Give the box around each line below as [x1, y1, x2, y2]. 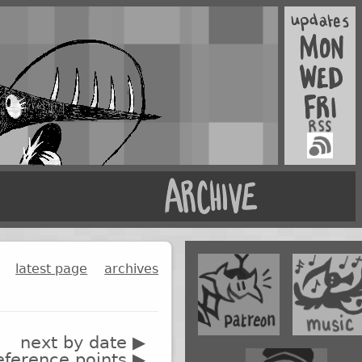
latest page [15, 261, 88, 276]
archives [104, 261, 159, 276]
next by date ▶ [20, 331, 146, 352]
